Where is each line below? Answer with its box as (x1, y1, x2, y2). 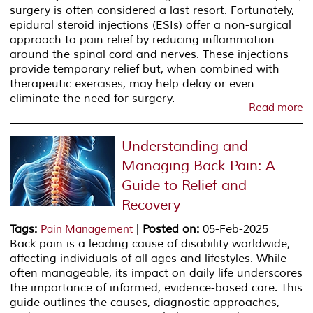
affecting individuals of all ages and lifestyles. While (10, 251, 287, 265)
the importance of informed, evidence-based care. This (10, 280, 303, 295)
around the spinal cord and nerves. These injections (10, 47, 289, 61)
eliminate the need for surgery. (10, 91, 175, 105)
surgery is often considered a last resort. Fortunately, (10, 3, 295, 17)
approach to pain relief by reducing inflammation (10, 32, 275, 47)
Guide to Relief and (122, 176, 247, 194)
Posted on (143, 221, 197, 236)
